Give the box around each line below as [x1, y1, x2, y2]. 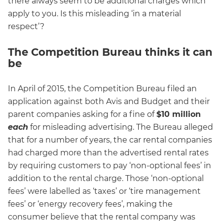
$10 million [156, 109, 201, 119]
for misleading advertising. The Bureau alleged [28, 122, 213, 132]
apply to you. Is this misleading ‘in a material [8, 9, 181, 19]
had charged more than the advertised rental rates [8, 147, 209, 157]
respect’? [8, 22, 44, 32]
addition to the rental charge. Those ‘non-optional [8, 173, 204, 183]
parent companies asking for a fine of [8, 109, 156, 119]
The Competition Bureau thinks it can [8, 46, 213, 59]
